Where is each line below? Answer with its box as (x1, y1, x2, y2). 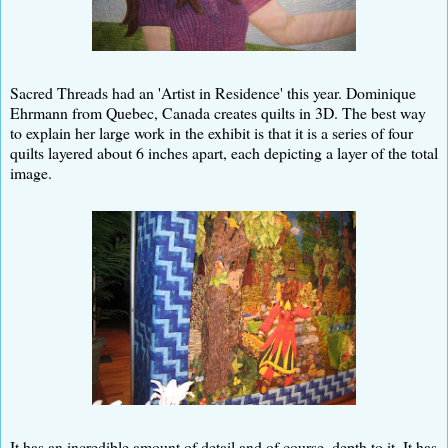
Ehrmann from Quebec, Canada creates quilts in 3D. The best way (10, 101, 426, 123)
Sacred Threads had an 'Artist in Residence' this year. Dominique (10, 81, 416, 103)
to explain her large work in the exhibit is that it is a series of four (10, 121, 413, 143)
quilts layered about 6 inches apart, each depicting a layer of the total (10, 141, 438, 163)
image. (10, 161, 52, 183)
